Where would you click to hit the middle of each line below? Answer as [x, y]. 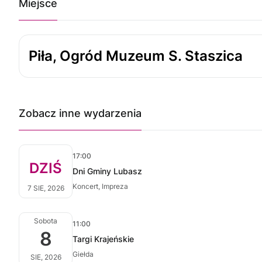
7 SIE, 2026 [46, 188]
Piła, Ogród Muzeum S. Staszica [136, 56]
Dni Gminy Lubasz [107, 171]
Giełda [83, 254]
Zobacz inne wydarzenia [80, 113]
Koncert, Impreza [100, 186]
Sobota [46, 221]
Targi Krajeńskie [103, 239]
